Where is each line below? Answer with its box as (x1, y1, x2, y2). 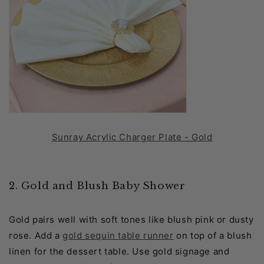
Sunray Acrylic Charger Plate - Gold (51, 131, 213, 143)
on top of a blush (173, 230, 252, 242)
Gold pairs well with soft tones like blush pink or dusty (9, 214, 254, 226)
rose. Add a (9, 230, 63, 242)
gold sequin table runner (62, 230, 174, 242)
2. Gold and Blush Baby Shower (9, 180, 186, 193)
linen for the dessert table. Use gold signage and (9, 246, 230, 258)
